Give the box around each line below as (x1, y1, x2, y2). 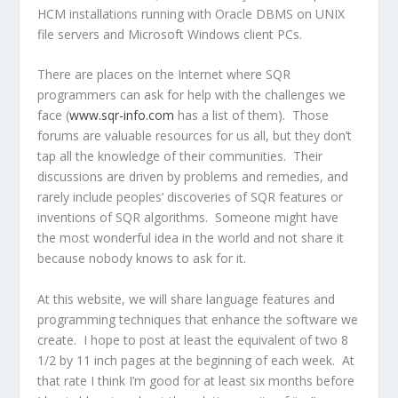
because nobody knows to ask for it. (37, 250, 247, 267)
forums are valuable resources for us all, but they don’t (37, 127, 353, 145)
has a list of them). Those (174, 107, 330, 124)
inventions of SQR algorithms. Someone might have (37, 209, 339, 227)
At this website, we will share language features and (37, 290, 336, 307)
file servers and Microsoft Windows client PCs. (37, 26, 303, 43)
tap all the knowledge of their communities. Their (37, 147, 323, 165)
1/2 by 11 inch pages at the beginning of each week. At (37, 351, 355, 369)
